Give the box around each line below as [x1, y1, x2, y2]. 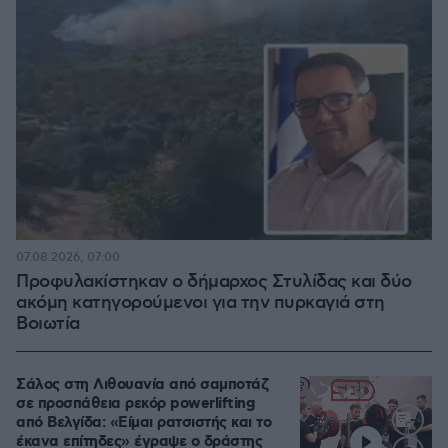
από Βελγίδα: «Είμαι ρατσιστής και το [16, 412, 271, 433]
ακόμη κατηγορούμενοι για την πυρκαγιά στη [16, 291, 385, 314]
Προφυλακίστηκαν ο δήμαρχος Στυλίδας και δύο [16, 270, 412, 293]
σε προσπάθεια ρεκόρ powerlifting [16, 393, 255, 414]
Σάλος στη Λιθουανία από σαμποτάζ [16, 374, 268, 395]
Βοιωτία [16, 312, 80, 335]
